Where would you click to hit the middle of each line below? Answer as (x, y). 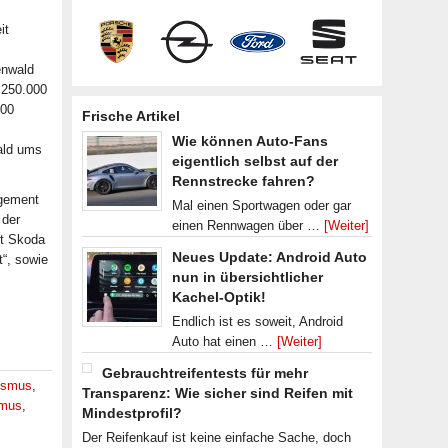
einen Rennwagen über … (248, 225)
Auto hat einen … (224, 341)
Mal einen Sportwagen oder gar (261, 205)
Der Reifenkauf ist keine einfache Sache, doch (216, 437)
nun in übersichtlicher (247, 277)
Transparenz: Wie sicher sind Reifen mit (217, 393)
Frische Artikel (131, 116)
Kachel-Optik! (219, 297)
